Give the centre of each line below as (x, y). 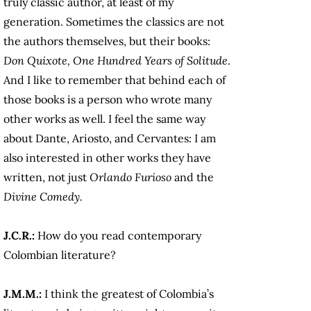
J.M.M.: (24, 294)
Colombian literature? (60, 255)
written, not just (47, 177)
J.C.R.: (20, 236)
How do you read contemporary (119, 236)
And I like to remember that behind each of (115, 80)
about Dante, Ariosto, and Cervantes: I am (110, 138)
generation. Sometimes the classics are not (114, 22)
